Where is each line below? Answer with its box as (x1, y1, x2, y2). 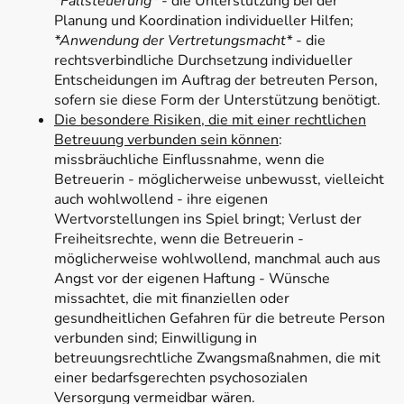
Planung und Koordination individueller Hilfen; (54, 11, 353, 32)
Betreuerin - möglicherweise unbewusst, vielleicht (54, 170, 384, 190)
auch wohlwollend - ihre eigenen (54, 189, 268, 210)
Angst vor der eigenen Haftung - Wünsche (54, 269, 330, 289)
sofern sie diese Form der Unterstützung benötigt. (54, 90, 381, 111)
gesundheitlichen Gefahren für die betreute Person (54, 308, 385, 329)
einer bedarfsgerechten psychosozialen (54, 368, 308, 389)
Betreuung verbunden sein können (54, 130, 279, 151)
